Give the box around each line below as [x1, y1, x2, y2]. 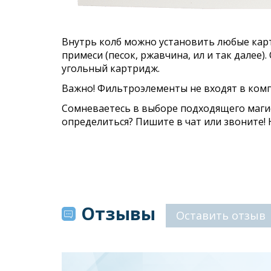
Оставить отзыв [176, 208, 266, 223]
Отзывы [81, 201, 155, 226]
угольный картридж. [62, 62, 160, 76]
